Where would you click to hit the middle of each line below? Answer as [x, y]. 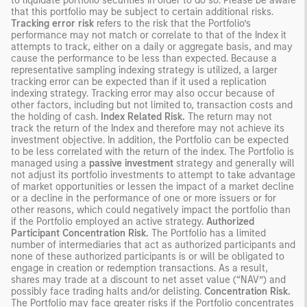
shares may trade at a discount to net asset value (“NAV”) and [148, 280]
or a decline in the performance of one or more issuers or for [144, 198]
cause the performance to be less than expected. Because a [144, 58]
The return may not [229, 116]
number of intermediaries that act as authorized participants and [153, 245]
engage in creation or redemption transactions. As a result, [139, 268]
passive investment [131, 163]
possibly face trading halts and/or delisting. [108, 291]
